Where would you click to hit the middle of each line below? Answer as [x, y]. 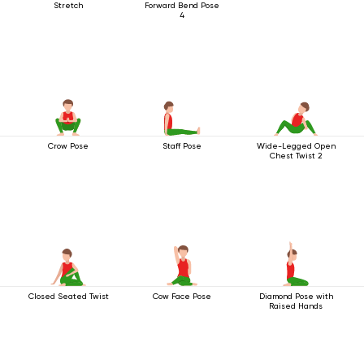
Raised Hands [296, 306]
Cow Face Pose [182, 296]
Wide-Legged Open [296, 146]
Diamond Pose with [296, 296]
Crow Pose [68, 146]
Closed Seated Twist [68, 296]
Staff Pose [182, 146]
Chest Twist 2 [296, 156]
